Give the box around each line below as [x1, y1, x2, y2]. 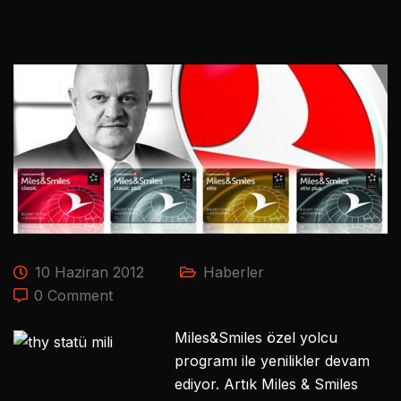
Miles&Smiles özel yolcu [175, 328, 337, 346]
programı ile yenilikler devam [175, 351, 370, 370]
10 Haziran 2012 [30, 262, 144, 281]
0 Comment [34, 286, 113, 304]
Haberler [203, 262, 264, 281]
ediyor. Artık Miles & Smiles [175, 374, 358, 393]
